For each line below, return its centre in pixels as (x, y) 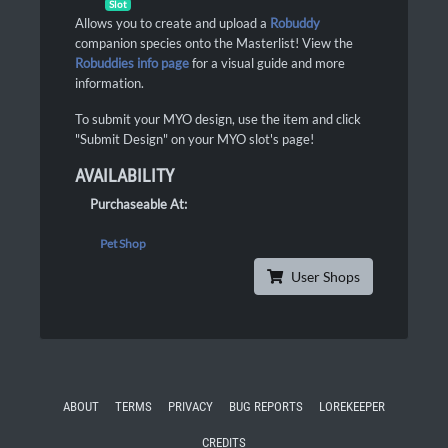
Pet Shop (122, 244)
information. (109, 83)
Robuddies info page (132, 63)
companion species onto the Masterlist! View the (214, 43)
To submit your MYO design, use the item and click (218, 119)
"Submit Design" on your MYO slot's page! (194, 139)
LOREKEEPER (352, 407)
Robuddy (295, 23)
